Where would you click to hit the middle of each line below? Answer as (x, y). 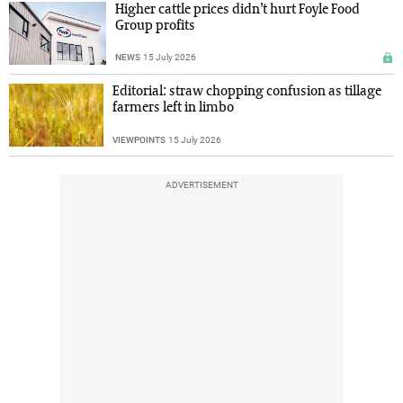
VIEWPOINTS (139, 140)
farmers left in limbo (173, 108)
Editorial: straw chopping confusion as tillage (246, 92)
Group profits (155, 27)
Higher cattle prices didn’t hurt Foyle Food (237, 10)
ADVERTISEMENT (201, 185)
